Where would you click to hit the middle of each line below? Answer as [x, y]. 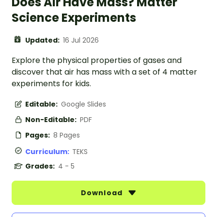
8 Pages [67, 135]
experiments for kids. [51, 83]
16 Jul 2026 [81, 40]
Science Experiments [74, 17]
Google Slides [84, 104]
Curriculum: [49, 151]
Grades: [41, 166]
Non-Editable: [52, 119]
